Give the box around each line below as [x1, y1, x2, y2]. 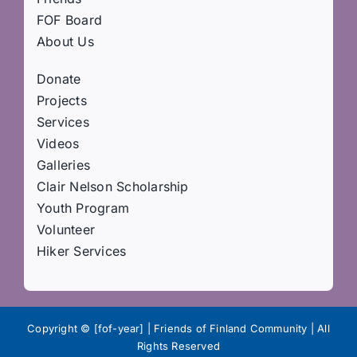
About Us [36, 33, 94, 50]
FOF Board [36, 12, 103, 29]
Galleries [36, 157, 91, 174]
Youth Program [36, 200, 130, 217]
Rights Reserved [137, 339, 220, 353]
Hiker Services [36, 243, 127, 260]
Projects [36, 92, 87, 109]
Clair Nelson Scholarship [36, 178, 189, 195]
